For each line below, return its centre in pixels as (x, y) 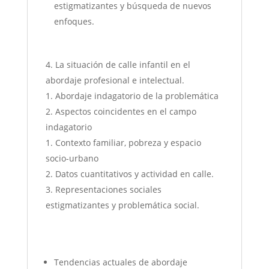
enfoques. (74, 22)
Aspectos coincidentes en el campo (125, 112)
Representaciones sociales (108, 190)
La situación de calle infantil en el (122, 65)
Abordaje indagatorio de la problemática (137, 96)
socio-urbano (72, 159)
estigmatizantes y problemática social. (122, 205)
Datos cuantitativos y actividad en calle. (134, 174)
